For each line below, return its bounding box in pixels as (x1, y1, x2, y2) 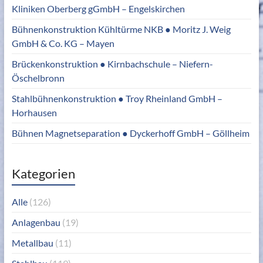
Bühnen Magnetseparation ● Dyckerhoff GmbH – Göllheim (11, 127, 249, 139)
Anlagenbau (11, 216, 60, 228)
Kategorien (11, 165, 75, 181)
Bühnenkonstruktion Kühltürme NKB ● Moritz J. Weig (11, 23, 231, 35)
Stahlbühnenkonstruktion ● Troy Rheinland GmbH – (11, 92, 222, 104)
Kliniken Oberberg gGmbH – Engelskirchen (11, 2, 185, 14)
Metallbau (11, 237, 53, 248)
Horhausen (11, 106, 57, 118)
